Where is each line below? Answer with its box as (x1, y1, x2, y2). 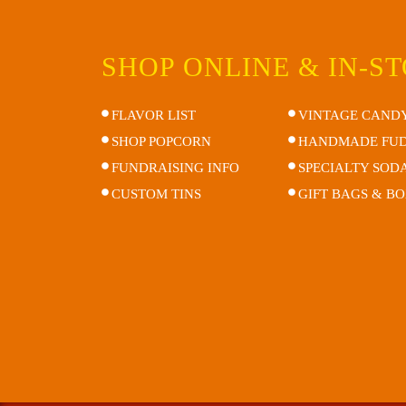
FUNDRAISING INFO (111, 159, 239, 175)
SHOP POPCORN (111, 133, 211, 149)
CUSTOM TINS (111, 186, 201, 201)
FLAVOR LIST (111, 107, 196, 122)
